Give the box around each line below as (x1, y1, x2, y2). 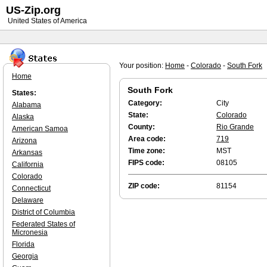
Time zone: (128, 147, 165, 155)
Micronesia (12, 228, 48, 237)
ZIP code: (128, 182, 160, 190)
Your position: (119, 61, 165, 70)
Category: (128, 99, 162, 107)
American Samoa (12, 125, 68, 133)
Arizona (12, 136, 37, 145)
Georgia (12, 252, 38, 260)
